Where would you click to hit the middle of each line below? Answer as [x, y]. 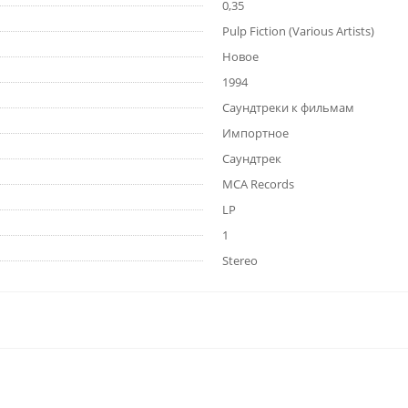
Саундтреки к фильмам [288, 108]
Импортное [255, 133]
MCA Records [258, 184]
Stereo [240, 261]
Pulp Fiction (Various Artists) [298, 31]
